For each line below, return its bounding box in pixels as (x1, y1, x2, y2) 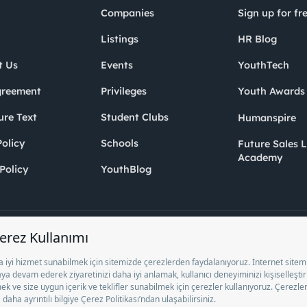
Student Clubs (101, 111, 169, 124)
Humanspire (238, 112, 296, 125)
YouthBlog (101, 163, 151, 176)
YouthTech (238, 59, 289, 72)
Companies (101, 7, 154, 20)
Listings (101, 33, 138, 46)
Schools (101, 137, 138, 150)
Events (101, 59, 133, 72)
